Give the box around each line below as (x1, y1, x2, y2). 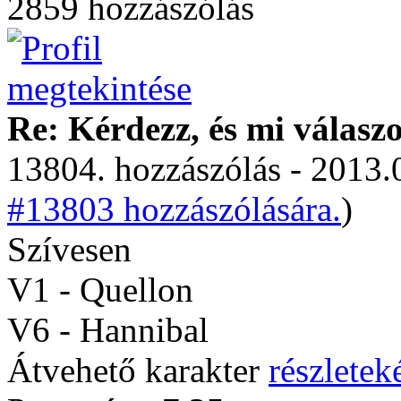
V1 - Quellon (7, 270, 193, 309)
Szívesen (7, 230, 141, 269)
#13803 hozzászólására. (7, 190, 341, 228)
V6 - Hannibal (7, 311, 209, 349)
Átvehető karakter (7, 351, 269, 389)
